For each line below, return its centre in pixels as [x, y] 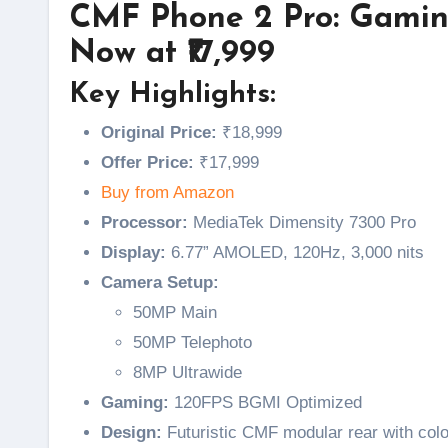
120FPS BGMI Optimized [265, 402]
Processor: [144, 222]
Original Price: [159, 132]
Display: [133, 252]
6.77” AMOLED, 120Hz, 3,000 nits [295, 252]
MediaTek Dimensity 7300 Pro [302, 222]
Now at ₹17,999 [172, 53]
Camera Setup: [160, 282]
